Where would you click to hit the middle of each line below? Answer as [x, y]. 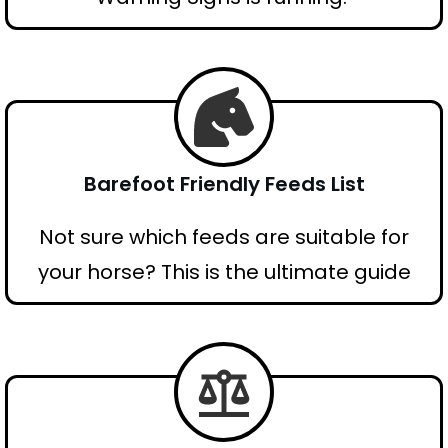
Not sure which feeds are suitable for [224, 236]
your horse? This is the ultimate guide [224, 271]
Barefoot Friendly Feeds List [224, 183]
